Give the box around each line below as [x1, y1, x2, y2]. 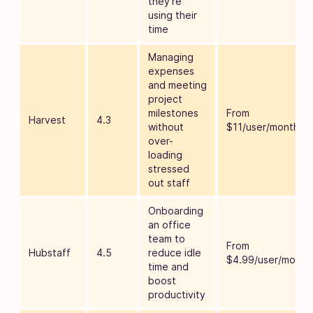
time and [148, 260, 189, 272]
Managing [148, 50, 194, 63]
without [148, 120, 184, 133]
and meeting [148, 78, 207, 91]
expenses [148, 64, 194, 77]
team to [148, 232, 185, 245]
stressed [148, 162, 189, 175]
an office [148, 218, 191, 231]
